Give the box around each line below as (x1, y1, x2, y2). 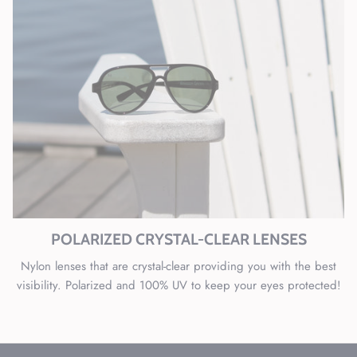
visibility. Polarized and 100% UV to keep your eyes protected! (16, 277, 341, 295)
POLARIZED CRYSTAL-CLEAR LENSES (50, 229, 307, 249)
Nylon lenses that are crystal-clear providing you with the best (21, 257, 336, 276)
